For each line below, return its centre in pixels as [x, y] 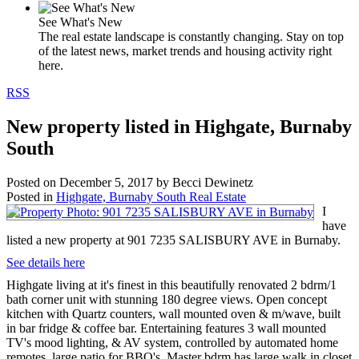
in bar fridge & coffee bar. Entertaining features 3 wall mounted [166, 329]
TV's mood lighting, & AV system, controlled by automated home [172, 343]
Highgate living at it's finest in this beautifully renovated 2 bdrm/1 [171, 285]
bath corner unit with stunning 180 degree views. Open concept [167, 300]
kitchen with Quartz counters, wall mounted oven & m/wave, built [173, 314]
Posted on [33, 183]
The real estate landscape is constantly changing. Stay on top [191, 37]
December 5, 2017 [106, 183]
